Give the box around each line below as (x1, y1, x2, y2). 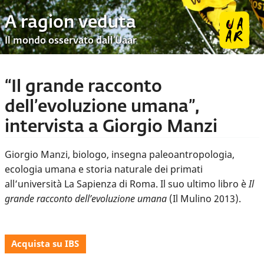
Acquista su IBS (11, 237, 80, 250)
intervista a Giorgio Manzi (5, 118, 217, 136)
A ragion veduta (5, 14, 136, 31)
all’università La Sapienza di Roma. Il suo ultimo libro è (5, 177, 249, 190)
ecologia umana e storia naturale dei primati (5, 162, 203, 176)
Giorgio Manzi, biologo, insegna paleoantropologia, (5, 147, 235, 161)
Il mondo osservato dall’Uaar (5, 37, 137, 47)
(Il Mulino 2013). (167, 192, 241, 205)
